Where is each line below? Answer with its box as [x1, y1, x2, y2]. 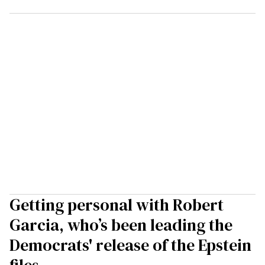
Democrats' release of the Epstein [9, 234, 251, 257]
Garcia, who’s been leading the [9, 214, 232, 237]
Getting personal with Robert [9, 193, 224, 216]
